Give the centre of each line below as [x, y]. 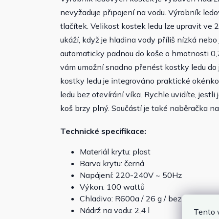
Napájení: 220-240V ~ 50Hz [131, 175]
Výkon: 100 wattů [112, 187]
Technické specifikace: [103, 131]
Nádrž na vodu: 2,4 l [115, 210]
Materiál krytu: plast [115, 152]
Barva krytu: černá [112, 164]
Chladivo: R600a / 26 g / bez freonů [143, 199]
